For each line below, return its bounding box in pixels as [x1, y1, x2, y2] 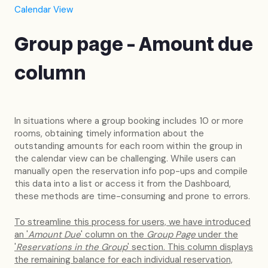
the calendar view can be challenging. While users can [14, 152, 236, 165]
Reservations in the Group [16, 241, 127, 254]
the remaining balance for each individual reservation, [14, 254, 233, 266]
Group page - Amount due [14, 31, 253, 59]
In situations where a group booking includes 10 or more [14, 114, 243, 127]
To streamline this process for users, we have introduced [14, 216, 251, 229]
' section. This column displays [127, 241, 253, 254]
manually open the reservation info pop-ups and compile [14, 165, 248, 177]
